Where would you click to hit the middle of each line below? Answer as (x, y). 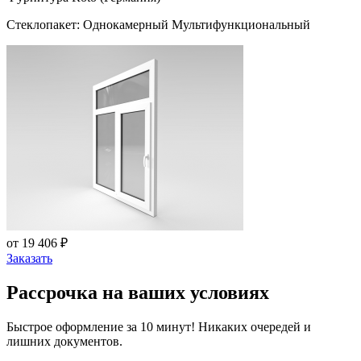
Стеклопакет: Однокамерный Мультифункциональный (158, 24)
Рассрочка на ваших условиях (138, 292)
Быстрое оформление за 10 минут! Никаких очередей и (159, 326)
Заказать (29, 258)
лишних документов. (64, 341)
